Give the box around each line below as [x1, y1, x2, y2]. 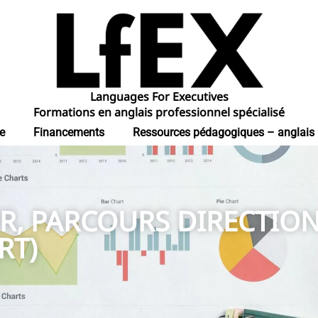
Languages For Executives [89, 89, 229, 105]
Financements [33, 126, 104, 140]
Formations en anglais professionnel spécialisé [33, 104, 285, 121]
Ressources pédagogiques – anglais [132, 126, 314, 140]
